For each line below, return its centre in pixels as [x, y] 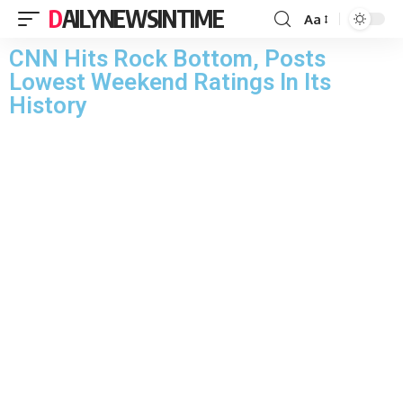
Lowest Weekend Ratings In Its [170, 82]
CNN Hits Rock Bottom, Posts [167, 58]
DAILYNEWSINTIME [143, 18]
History [48, 105]
